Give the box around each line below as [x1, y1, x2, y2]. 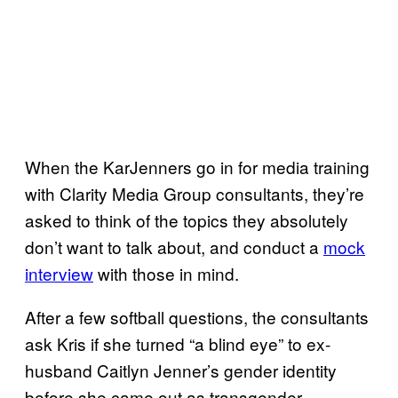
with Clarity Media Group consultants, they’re [25, 180, 364, 205]
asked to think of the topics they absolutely [25, 207, 348, 232]
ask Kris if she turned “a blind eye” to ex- [25, 330, 330, 355]
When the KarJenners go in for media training [25, 154, 370, 179]
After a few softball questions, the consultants [25, 304, 369, 329]
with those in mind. [93, 260, 239, 285]
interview [25, 260, 93, 285]
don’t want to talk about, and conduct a [25, 234, 323, 259]
